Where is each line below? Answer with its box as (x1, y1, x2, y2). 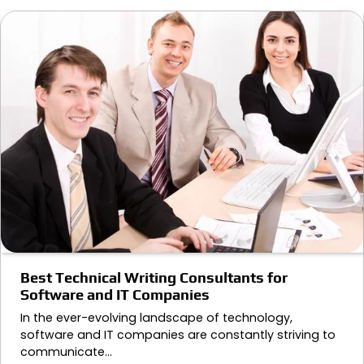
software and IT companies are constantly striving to (20, 326, 336, 343)
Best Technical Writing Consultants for (20, 268, 288, 286)
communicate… (20, 343, 112, 360)
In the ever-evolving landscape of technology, (20, 309, 292, 326)
